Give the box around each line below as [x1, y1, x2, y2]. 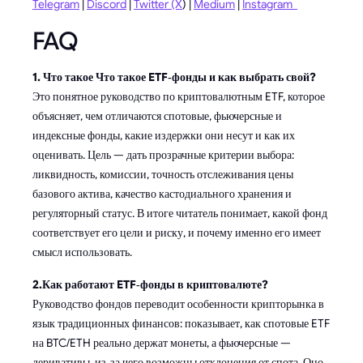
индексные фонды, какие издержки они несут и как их [32, 127, 295, 143]
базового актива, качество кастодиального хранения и [32, 186, 292, 201]
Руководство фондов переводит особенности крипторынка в [32, 296, 324, 311]
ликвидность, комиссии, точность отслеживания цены [32, 166, 293, 181]
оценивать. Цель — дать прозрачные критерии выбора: [32, 147, 294, 162]
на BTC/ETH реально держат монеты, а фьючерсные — [32, 335, 291, 350]
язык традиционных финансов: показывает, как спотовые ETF [32, 315, 330, 331]
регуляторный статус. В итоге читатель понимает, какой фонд [32, 205, 327, 220]
